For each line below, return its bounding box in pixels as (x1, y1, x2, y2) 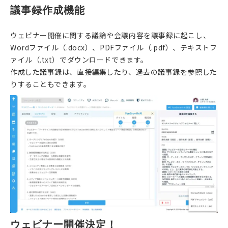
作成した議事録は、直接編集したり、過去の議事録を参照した (10, 67, 217, 77)
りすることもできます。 (10, 79, 91, 90)
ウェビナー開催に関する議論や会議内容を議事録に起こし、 (10, 30, 211, 41)
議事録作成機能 (10, 5, 85, 16)
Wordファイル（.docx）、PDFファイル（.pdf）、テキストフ (10, 42, 217, 53)
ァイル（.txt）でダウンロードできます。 (10, 54, 148, 65)
